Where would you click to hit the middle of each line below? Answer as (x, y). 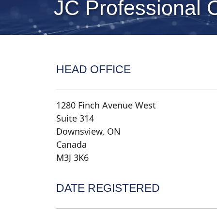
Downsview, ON (88, 132)
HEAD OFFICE (93, 70)
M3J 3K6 (72, 158)
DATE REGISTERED (108, 188)
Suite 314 (75, 118)
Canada (71, 145)
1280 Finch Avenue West (106, 105)
